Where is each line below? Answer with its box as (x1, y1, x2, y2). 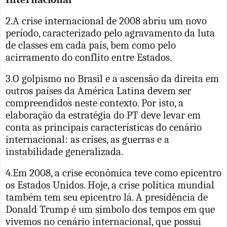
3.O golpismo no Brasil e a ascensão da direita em (6, 72, 219, 85)
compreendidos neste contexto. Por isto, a (6, 96, 183, 109)
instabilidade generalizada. (6, 145, 123, 158)
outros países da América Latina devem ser (6, 84, 191, 97)
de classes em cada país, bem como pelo (6, 39, 176, 51)
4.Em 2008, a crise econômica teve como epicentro (6, 166, 221, 179)
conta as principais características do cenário (6, 121, 202, 133)
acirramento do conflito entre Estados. (6, 51, 172, 63)
